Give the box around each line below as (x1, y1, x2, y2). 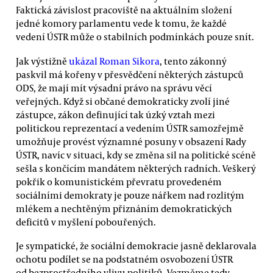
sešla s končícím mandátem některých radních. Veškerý (16, 161, 256, 174)
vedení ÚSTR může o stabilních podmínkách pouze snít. (16, 30, 254, 43)
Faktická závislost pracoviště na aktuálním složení (16, 4, 232, 16)
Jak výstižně (16, 54, 69, 67)
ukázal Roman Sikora (69, 54, 160, 67)
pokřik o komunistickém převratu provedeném (16, 175, 222, 188)
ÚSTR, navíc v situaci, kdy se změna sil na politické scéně (16, 148, 256, 161)
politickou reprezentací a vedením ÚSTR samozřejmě (16, 121, 244, 134)
